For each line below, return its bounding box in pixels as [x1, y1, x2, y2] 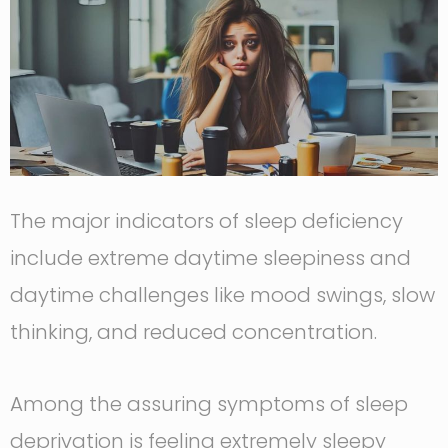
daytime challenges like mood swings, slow [10, 281, 435, 310]
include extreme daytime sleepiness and [10, 244, 411, 273]
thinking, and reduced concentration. [10, 318, 387, 347]
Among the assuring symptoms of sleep [10, 390, 408, 419]
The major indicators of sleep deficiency [10, 207, 403, 236]
